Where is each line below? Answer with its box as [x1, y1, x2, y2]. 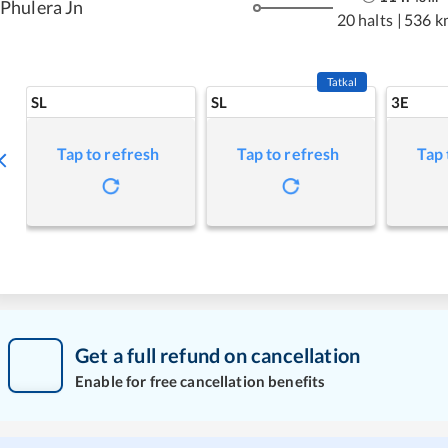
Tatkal [326, 75, 358, 88]
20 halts [336, 9, 393, 29]
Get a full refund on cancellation [75, 342, 361, 367]
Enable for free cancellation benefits [75, 371, 326, 390]
